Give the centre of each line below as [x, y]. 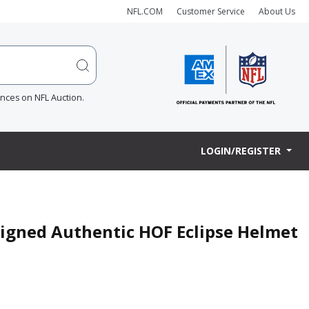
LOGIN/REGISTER [242, 151]
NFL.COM [145, 11]
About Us [277, 11]
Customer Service [211, 11]
